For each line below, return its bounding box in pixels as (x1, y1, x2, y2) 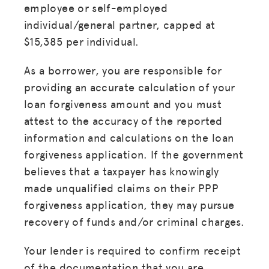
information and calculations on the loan (24, 129, 234, 145)
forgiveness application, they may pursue (24, 196, 235, 212)
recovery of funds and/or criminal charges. (24, 213, 245, 229)
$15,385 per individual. (24, 33, 139, 49)
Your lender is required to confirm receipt (24, 242, 241, 258)
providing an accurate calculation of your (24, 79, 235, 94)
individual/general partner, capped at (24, 16, 216, 32)
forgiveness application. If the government (24, 146, 244, 162)
